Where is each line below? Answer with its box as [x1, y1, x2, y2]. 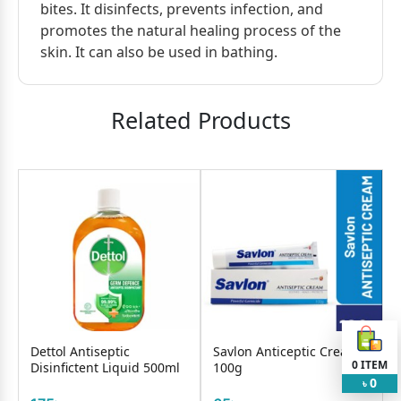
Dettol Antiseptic [30, 343, 130, 360]
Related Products [110, 105, 291, 135]
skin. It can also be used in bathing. [40, 42, 277, 62]
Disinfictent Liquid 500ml [30, 359, 180, 376]
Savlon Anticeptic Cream [213, 343, 359, 360]
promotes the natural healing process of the [40, 21, 341, 40]
